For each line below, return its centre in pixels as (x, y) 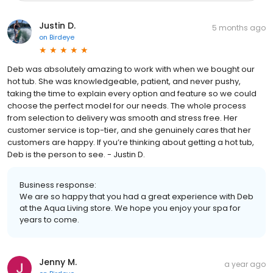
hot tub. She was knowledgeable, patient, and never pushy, (124, 82)
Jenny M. (58, 262)
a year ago (245, 264)
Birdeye (62, 37)
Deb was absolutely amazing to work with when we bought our (131, 69)
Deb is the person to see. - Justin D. (76, 155)
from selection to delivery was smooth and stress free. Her (122, 118)
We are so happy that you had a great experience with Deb (136, 197)
